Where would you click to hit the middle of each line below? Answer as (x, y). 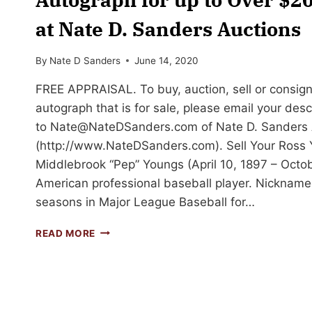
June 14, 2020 (167, 60)
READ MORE (66, 233)
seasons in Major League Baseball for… (145, 202)
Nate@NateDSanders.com (124, 126)
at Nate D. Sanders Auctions (168, 29)
